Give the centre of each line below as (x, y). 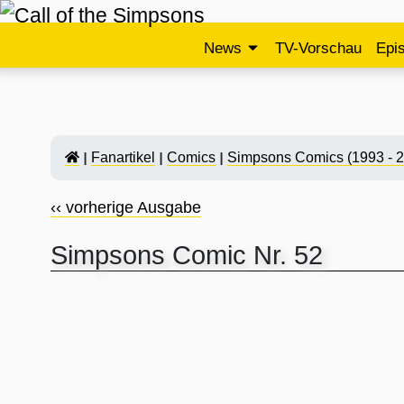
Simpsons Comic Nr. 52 (187, 255)
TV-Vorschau (318, 48)
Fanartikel (123, 157)
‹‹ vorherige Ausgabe (126, 207)
